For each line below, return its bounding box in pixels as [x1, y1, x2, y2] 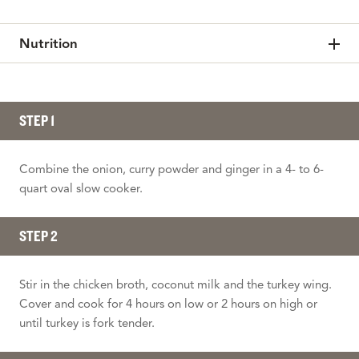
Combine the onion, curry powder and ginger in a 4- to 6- [19, 161, 324, 176]
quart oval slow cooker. [19, 180, 143, 196]
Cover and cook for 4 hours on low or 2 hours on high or [19, 296, 317, 311]
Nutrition [19, 34, 78, 52]
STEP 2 [19, 226, 58, 245]
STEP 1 [19, 111, 54, 130]
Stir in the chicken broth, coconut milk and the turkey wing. [19, 276, 332, 292]
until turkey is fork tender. [19, 315, 155, 330]
